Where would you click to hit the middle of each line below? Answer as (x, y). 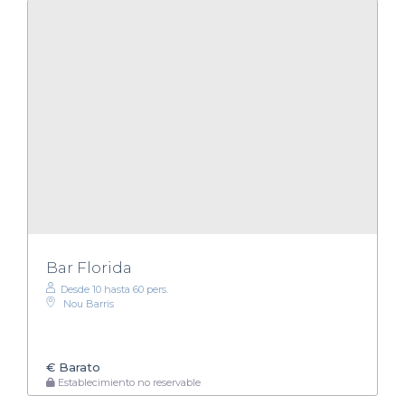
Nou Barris (89, 303)
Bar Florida (89, 267)
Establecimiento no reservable (128, 383)
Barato (78, 367)
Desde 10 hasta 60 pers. (114, 289)
